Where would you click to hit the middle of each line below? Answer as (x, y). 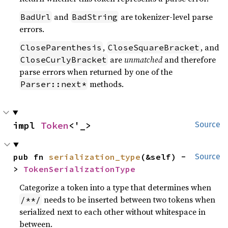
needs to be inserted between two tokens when (129, 199)
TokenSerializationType (80, 169)
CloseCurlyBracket (64, 59)
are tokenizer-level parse (166, 17)
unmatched (144, 59)
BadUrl (36, 17)
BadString (95, 17)
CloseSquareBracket (154, 47)
